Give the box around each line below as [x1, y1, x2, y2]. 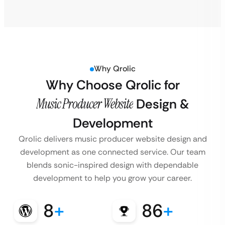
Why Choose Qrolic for [45, 76, 180, 94]
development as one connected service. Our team [20, 147, 205, 158]
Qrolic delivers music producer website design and [18, 134, 207, 145]
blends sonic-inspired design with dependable [27, 160, 198, 171]
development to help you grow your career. [33, 173, 192, 184]
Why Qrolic [93, 63, 136, 74]
